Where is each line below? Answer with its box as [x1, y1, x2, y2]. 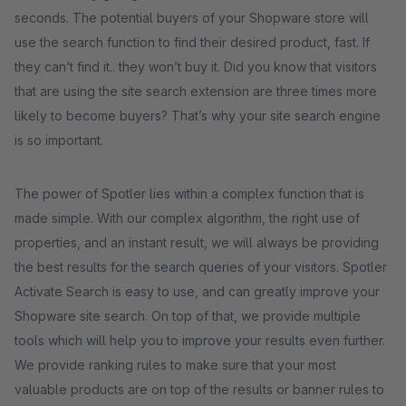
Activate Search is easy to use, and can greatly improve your [14, 284, 380, 299]
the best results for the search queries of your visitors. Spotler [14, 259, 387, 275]
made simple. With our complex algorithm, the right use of [14, 210, 360, 226]
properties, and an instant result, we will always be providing [14, 235, 379, 250]
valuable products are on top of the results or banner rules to [14, 382, 384, 397]
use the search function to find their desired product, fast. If [14, 34, 370, 50]
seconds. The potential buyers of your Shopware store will [14, 10, 369, 25]
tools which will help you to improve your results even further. [14, 333, 385, 348]
